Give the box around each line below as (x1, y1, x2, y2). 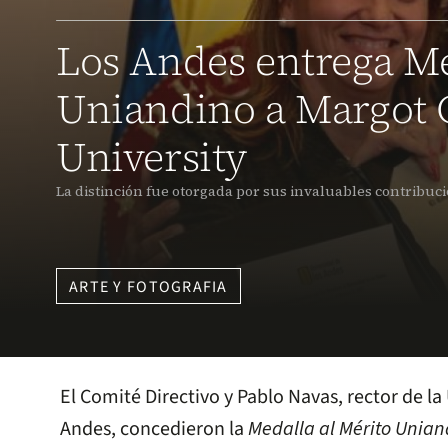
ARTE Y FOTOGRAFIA (69, 276, 228, 299)
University (56, 130, 248, 185)
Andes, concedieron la (60, 415, 248, 444)
